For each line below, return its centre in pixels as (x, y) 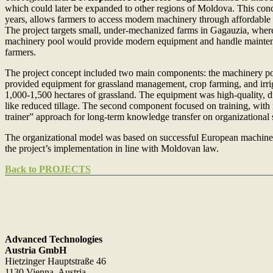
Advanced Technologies (54, 239)
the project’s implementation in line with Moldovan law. (112, 148)
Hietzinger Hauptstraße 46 (55, 261)
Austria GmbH (36, 250)
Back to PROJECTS (48, 169)
